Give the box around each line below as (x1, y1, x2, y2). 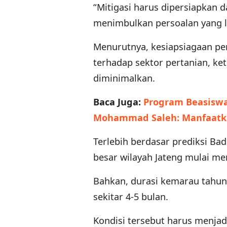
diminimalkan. (93, 72, 155, 85)
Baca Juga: (93, 96, 143, 108)
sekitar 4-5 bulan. (93, 191, 168, 203)
